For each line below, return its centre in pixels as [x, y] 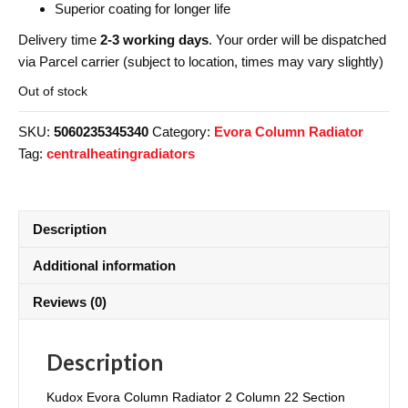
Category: [183, 132]
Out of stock [53, 92]
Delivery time [59, 40]
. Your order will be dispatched [297, 40]
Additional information [104, 265]
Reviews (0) [70, 301]
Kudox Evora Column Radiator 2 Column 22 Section [196, 397]
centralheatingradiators [121, 153]
